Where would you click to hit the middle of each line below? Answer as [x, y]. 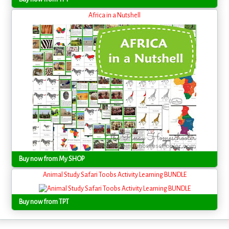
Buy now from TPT [44, 202]
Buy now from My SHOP [52, 159]
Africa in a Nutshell [114, 15]
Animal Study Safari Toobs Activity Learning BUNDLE [114, 175]
